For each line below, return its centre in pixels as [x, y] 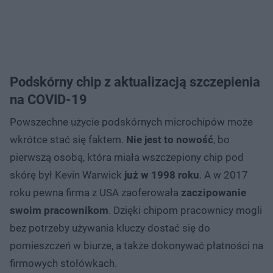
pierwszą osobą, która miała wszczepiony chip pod [127, 157]
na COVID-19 [48, 99]
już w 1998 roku [162, 175]
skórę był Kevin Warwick [67, 175]
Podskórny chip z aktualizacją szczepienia [135, 82]
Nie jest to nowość [170, 139]
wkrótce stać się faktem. [68, 139]
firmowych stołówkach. [63, 263]
